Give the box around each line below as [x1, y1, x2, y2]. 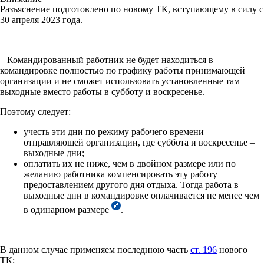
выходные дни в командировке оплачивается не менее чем [24, 190, 259, 200]
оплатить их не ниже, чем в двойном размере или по [24, 158, 236, 169]
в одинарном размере [24, 204, 111, 214]
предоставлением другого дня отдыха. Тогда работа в [24, 179, 239, 190]
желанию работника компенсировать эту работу [24, 169, 217, 179]
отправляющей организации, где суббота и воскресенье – [24, 137, 255, 147]
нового [217, 244, 247, 255]
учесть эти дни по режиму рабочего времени [24, 126, 204, 137]
